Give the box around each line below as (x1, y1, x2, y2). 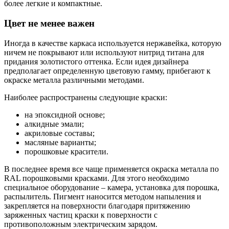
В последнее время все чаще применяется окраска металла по (4, 164, 219, 173)
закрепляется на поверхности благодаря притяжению (4, 201, 190, 210)
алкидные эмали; (25, 119, 84, 128)
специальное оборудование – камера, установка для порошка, (4, 182, 219, 192)
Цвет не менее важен (4, 18, 95, 29)
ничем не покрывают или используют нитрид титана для (4, 48, 204, 57)
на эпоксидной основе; (25, 110, 105, 119)
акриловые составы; (25, 128, 95, 138)
